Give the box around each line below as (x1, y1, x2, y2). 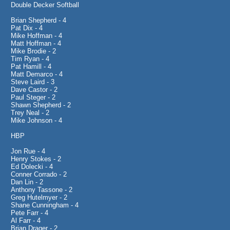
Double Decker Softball (11, 1, 79, 9)
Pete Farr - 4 (11, 209, 48, 217)
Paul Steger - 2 (11, 93, 55, 101)
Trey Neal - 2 (11, 109, 49, 117)
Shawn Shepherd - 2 (11, 101, 71, 109)
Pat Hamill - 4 (11, 63, 51, 70)
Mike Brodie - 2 (11, 47, 56, 55)
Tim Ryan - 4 (11, 55, 49, 63)
